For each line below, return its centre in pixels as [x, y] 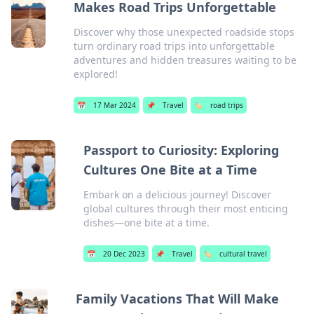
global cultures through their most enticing [185, 209]
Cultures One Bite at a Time [170, 170]
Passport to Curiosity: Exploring [181, 150]
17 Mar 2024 [115, 105]
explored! [96, 74]
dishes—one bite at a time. [146, 223]
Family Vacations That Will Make [177, 299]
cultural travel [243, 254]
